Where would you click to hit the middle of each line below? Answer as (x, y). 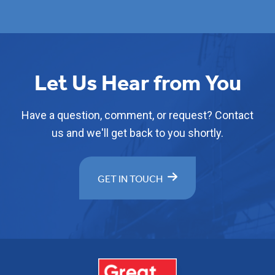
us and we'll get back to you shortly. (137, 133)
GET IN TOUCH (130, 180)
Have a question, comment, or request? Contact (137, 115)
